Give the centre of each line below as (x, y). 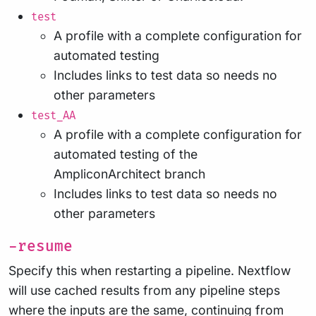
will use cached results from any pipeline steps (144, 290)
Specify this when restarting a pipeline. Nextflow (150, 270)
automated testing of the (126, 154)
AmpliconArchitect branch (129, 174)
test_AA (53, 116)
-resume (41, 246)
